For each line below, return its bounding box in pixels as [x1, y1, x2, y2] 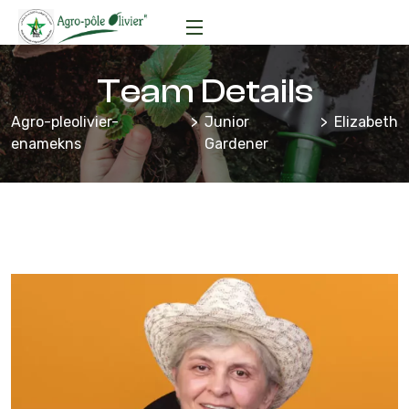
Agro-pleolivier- [11, 113, 119, 131]
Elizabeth [334, 113, 398, 131]
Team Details [96, 71, 313, 112]
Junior [204, 113, 249, 131]
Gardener [204, 135, 268, 153]
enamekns [11, 135, 81, 153]
